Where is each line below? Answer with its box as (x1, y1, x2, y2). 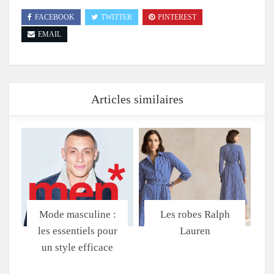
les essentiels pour (37, 224, 117, 237)
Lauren (179, 224, 210, 237)
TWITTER (101, 12, 132, 21)
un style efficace (42, 241, 113, 253)
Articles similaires (91, 92, 183, 106)
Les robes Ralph (160, 208, 230, 220)
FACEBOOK (35, 12, 75, 21)
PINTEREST (158, 12, 196, 21)
